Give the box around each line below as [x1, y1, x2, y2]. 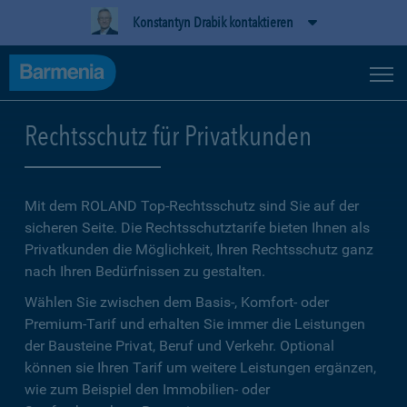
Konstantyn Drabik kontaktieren [132, 14, 293, 31]
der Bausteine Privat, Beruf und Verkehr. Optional [25, 337, 334, 354]
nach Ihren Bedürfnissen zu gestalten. [25, 263, 265, 280]
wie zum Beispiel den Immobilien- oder [25, 381, 270, 398]
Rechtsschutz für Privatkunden [25, 119, 312, 152]
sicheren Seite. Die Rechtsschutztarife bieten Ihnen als [25, 219, 370, 236]
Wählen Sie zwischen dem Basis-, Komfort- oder [25, 293, 329, 311]
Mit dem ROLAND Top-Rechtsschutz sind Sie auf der [25, 197, 359, 214]
